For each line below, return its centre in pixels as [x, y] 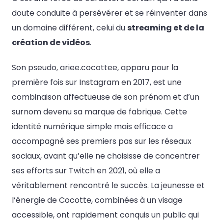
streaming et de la [166, 27]
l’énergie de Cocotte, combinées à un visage [97, 200]
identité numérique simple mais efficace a [92, 127]
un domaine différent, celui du [69, 27]
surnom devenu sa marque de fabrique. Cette [99, 112]
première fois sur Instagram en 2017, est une [97, 82]
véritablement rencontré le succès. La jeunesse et [108, 186]
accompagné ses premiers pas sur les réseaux [102, 141]
